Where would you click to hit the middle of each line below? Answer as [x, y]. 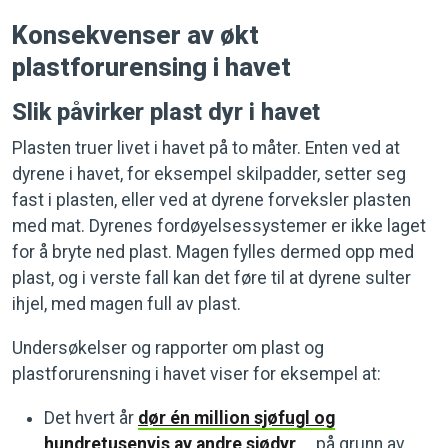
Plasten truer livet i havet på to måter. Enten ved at [206, 147]
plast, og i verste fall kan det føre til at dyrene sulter [211, 277]
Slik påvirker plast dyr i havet [166, 111]
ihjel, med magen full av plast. [126, 303]
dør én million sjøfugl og [236, 417]
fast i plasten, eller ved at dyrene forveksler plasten [211, 199]
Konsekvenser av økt [135, 34]
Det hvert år [91, 417]
